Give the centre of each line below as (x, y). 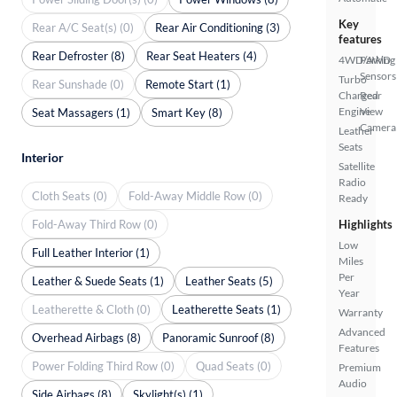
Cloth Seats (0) (70, 195)
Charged (358, 95)
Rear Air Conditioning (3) (218, 27)
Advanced (362, 332)
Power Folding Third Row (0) (103, 366)
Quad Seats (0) (234, 366)
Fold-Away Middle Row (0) (195, 195)
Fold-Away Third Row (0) (95, 224)
